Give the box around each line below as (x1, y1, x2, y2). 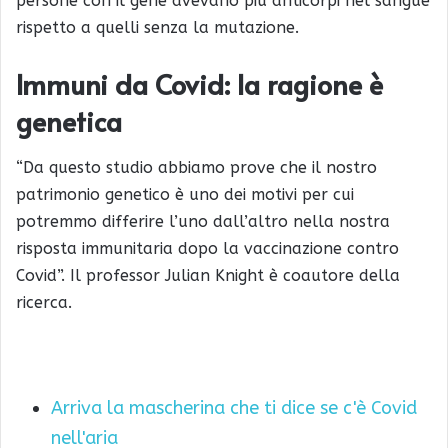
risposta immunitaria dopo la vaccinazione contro (16, 238, 399, 258)
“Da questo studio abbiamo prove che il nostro (16, 157, 377, 177)
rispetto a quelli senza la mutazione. (16, 18, 299, 38)
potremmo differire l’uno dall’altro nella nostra (16, 211, 390, 231)
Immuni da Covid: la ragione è (16, 65, 383, 104)
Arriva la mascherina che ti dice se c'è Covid (51, 396, 417, 419)
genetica (16, 102, 122, 141)
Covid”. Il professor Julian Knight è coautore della (16, 265, 400, 285)
